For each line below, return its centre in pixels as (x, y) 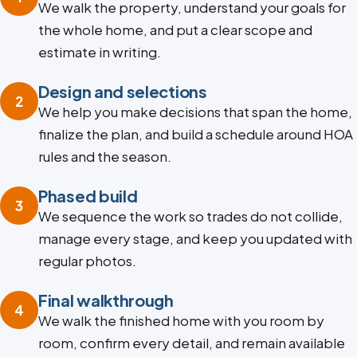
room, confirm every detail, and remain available (192, 343)
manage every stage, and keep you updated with (195, 239)
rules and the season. (105, 157)
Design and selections (123, 92)
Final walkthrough (106, 300)
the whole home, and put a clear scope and (175, 30)
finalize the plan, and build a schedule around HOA (196, 134)
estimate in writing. (100, 52)
